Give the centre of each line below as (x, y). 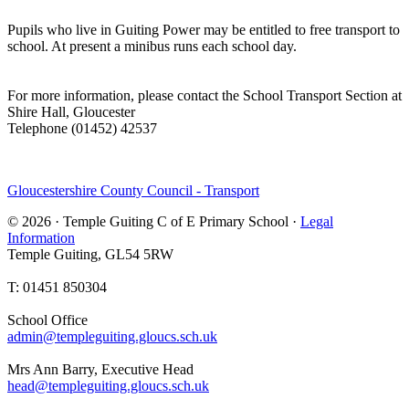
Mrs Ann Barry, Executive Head (100, 369)
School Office (47, 320)
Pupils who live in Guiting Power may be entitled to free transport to (204, 30)
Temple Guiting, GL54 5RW (90, 254)
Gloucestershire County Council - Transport (133, 190)
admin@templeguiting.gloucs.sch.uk (112, 336)
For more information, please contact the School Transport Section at (204, 95)
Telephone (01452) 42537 (82, 128)
